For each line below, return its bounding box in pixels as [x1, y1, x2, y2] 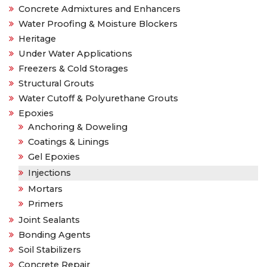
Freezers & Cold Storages [18, 63, 128, 74]
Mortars [28, 183, 63, 194]
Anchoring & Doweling [28, 121, 128, 132]
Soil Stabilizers [18, 244, 81, 255]
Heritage [18, 33, 56, 44]
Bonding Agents [18, 229, 91, 240]
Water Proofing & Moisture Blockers [18, 18, 178, 29]
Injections [28, 167, 71, 178]
